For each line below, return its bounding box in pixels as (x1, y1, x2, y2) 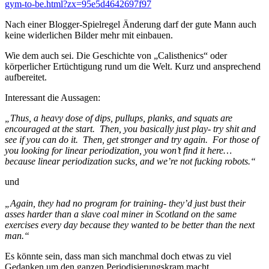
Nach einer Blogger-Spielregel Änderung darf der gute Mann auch (5, 19, 256, 30)
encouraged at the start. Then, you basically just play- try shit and (5, 124, 256, 134)
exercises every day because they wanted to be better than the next (5, 220, 255, 231)
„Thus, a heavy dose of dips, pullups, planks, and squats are (5, 113, 232, 124)
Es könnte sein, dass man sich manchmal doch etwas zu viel (5, 251, 231, 262)
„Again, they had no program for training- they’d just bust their (5, 198, 246, 209)
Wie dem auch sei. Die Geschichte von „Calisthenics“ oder (5, 50, 227, 61)
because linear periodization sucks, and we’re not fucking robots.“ (5, 156, 256, 167)
